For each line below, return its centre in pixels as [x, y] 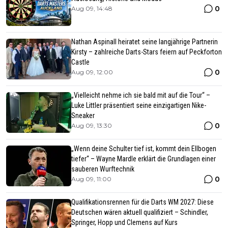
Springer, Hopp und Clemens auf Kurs [124, 222]
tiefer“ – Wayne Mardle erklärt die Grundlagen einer [144, 159]
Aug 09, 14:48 [92, 8]
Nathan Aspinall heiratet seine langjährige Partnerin [145, 41]
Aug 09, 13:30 [92, 125]
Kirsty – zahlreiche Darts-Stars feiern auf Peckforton [147, 52]
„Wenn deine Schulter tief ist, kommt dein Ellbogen [144, 148]
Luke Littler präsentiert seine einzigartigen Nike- [139, 105]
